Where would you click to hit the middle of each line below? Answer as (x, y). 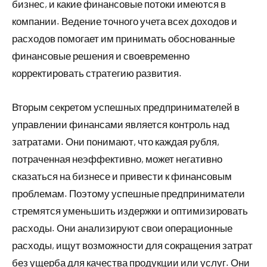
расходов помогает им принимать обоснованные (123, 38)
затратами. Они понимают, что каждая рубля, (116, 141)
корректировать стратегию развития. (97, 72)
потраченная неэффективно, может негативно (117, 158)
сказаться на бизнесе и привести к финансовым (122, 176)
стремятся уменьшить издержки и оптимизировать (130, 210)
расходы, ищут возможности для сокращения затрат (132, 245)
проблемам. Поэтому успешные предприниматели (128, 193)
